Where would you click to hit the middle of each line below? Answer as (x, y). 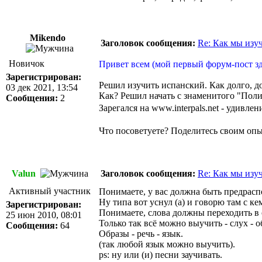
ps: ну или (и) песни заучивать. (161, 255)
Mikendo (49, 38)
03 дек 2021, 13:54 (42, 87)
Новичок (27, 63)
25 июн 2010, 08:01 (44, 215)
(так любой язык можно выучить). (167, 244)
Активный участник (50, 191)
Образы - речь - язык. (141, 234)
